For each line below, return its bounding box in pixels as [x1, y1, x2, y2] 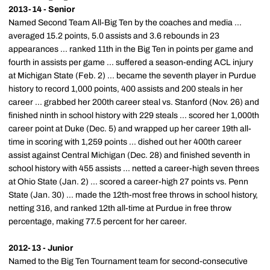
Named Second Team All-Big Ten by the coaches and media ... [8, 18, 242, 27]
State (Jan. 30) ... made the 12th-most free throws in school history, [8, 190, 258, 199]
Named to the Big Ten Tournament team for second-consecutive [8, 257, 248, 266]
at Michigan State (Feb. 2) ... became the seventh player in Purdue [8, 71, 256, 80]
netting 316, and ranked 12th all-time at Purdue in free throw [8, 204, 231, 213]
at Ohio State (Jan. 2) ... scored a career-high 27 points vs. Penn [8, 177, 248, 186]
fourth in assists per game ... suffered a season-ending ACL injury [8, 58, 253, 67]
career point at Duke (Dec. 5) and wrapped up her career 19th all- [8, 124, 251, 133]
